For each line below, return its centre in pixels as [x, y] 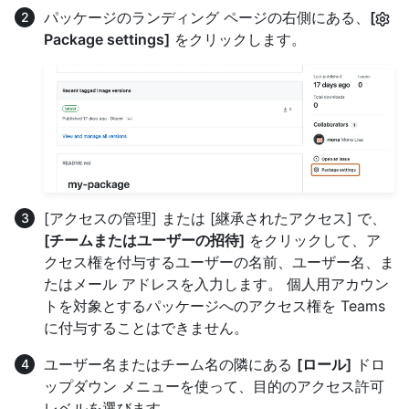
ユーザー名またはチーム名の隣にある [170, 364]
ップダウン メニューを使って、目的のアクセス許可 [214, 386]
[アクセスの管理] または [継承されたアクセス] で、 [215, 218]
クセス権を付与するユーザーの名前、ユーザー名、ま [219, 262]
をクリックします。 [238, 39]
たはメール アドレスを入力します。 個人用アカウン [216, 283]
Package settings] [107, 39]
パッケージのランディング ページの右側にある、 [207, 17]
